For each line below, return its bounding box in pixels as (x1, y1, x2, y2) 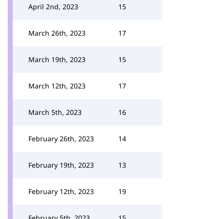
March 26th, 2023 (28, 28, 86, 38)
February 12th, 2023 (28, 187, 94, 196)
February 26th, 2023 (28, 134, 94, 143)
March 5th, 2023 (28, 108, 82, 117)
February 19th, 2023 (28, 160, 94, 170)
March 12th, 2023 (28, 81, 86, 90)
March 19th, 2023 (28, 55, 86, 64)
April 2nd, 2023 (28, 2, 78, 11)
